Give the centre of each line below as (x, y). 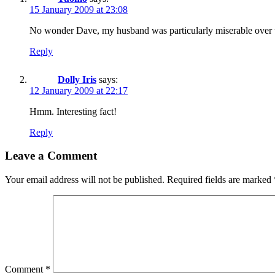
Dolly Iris (77, 79)
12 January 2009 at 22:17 (79, 90)
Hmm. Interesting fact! (73, 111)
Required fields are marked (220, 179)
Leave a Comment (51, 156)
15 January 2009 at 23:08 (79, 9)
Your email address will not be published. (85, 179)
